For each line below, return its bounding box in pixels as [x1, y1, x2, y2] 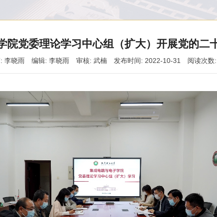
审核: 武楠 [76, 56, 107, 64]
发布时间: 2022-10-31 [114, 56, 181, 64]
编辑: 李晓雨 [31, 56, 69, 64]
